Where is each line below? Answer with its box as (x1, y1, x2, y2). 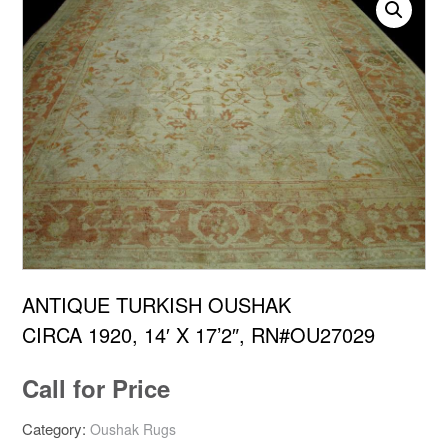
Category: (22, 418, 90, 440)
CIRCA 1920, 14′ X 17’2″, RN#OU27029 (22, 320, 375, 350)
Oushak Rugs (90, 419, 176, 440)
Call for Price (22, 371, 170, 406)
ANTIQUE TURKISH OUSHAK (22, 290, 291, 320)
